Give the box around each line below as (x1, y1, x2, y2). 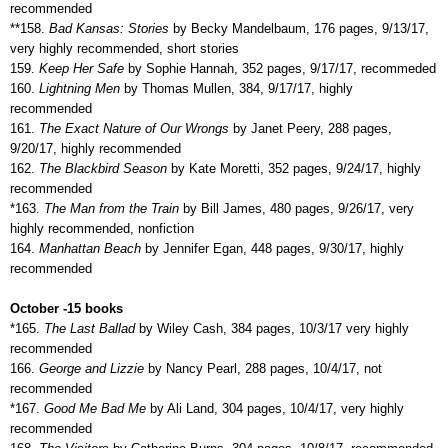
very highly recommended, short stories (10, 40, 239, 56)
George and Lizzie (35, 360, 148, 376)
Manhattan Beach (35, 240, 141, 256)
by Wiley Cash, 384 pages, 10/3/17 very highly (135, 320, 409, 336)
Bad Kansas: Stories (45, 20, 173, 36)
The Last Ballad (40, 320, 135, 336)
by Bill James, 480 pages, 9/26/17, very (183, 200, 414, 216)
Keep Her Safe (35, 60, 124, 76)
